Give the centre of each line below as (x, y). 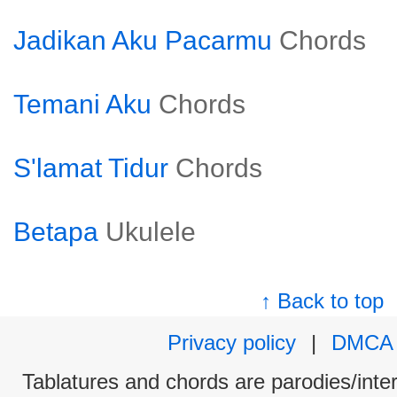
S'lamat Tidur (91, 168)
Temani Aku (82, 104)
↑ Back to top (323, 301)
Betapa (56, 232)
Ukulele (151, 232)
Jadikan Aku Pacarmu (143, 40)
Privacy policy (232, 343)
